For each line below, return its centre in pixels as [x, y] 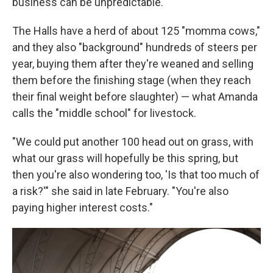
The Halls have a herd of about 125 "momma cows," [136, 31]
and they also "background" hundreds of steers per [135, 47]
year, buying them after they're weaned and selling [133, 64]
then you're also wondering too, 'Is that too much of [136, 175]
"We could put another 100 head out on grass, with [133, 142]
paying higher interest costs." [83, 207]
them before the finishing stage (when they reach [132, 80]
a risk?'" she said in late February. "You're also [120, 191]
